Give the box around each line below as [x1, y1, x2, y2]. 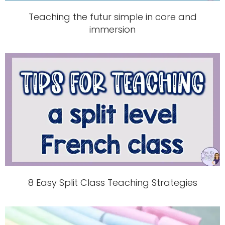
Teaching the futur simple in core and [28, 11, 197, 24]
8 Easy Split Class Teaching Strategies [28, 176, 197, 189]
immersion [89, 23, 136, 36]
